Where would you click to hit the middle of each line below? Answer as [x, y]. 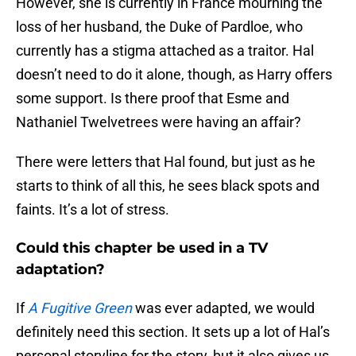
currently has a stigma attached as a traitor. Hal [165, 51]
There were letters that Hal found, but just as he [166, 162]
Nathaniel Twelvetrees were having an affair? [159, 122]
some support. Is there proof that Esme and [153, 99]
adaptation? [60, 270]
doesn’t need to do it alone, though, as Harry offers [174, 75]
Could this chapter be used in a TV [142, 248]
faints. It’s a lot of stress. [93, 210]
